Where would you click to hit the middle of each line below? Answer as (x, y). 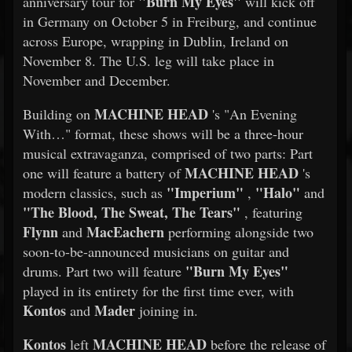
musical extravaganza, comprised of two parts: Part (168, 153)
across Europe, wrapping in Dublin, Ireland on (156, 41)
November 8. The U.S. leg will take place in (148, 60)
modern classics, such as (95, 192)
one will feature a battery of (104, 173)
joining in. (167, 310)
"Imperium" (205, 192)
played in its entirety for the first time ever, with (158, 291)
